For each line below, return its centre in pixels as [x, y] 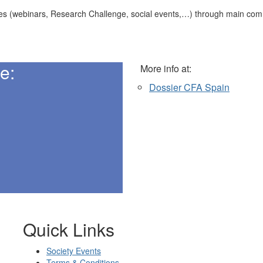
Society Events [74, 251]
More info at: [166, 68]
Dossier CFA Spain [189, 87]
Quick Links [69, 229]
